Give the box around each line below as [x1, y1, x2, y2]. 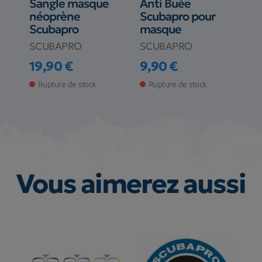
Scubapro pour [139, 9, 215, 24]
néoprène [29, 9, 80, 24]
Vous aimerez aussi [16, 167, 246, 201]
